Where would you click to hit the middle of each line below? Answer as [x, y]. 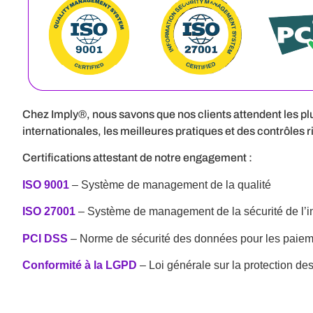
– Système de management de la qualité [172, 184]
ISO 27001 [49, 212]
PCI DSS [45, 238]
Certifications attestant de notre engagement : [137, 158]
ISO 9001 [47, 184]
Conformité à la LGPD [80, 265]
